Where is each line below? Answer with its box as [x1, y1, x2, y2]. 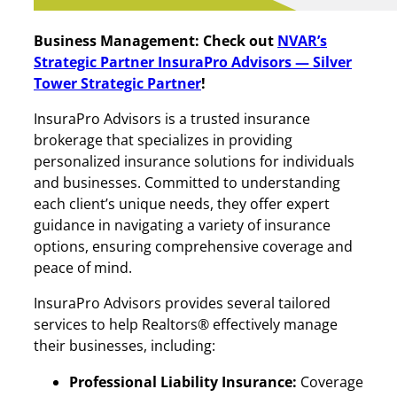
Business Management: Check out [34, 30, 277, 51]
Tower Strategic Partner [34, 73, 201, 93]
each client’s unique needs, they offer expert [34, 194, 330, 214]
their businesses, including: [34, 336, 215, 356]
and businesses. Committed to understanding [34, 173, 340, 193]
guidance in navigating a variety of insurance [34, 215, 331, 236]
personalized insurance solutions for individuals [34, 152, 354, 172]
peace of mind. [34, 258, 132, 278]
